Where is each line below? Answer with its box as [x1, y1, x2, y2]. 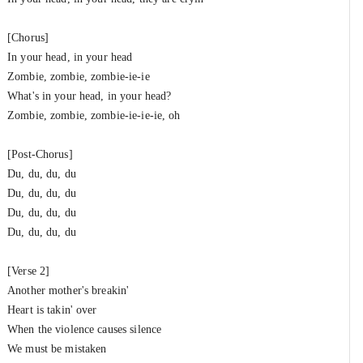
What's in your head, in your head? [7, 90, 172, 102]
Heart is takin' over [7, 304, 97, 316]
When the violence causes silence [7, 323, 162, 335]
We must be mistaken [7, 343, 107, 355]
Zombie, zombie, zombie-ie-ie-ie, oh [7, 109, 181, 122]
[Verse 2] [7, 265, 50, 277]
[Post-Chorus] [7, 148, 73, 160]
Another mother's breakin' [7, 284, 130, 297]
